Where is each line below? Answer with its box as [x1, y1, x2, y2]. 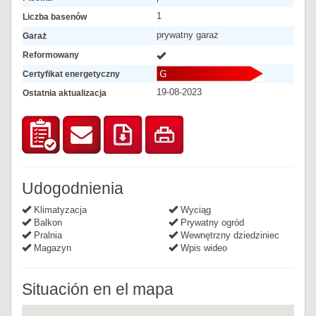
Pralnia [31, 230, 62, 241]
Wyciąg [178, 205, 211, 215]
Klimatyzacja [31, 205, 87, 215]
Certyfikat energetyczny [23, 69, 120, 78]
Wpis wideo [178, 243, 227, 253]
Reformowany [23, 50, 79, 59]
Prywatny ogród [178, 217, 244, 228]
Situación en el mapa [22, 280, 174, 298]
